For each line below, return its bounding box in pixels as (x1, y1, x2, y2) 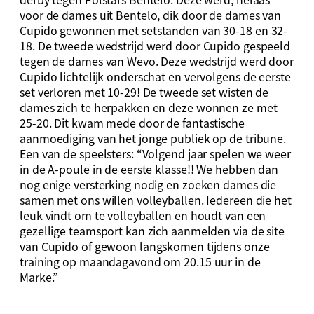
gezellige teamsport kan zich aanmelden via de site (20, 222, 285, 240)
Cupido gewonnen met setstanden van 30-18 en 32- (20, 22, 288, 39)
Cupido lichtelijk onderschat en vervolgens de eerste (20, 68, 291, 86)
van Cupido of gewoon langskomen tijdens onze (20, 238, 270, 255)
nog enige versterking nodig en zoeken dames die (20, 176, 277, 193)
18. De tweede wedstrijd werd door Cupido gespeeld (20, 37, 291, 55)
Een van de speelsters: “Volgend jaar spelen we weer (20, 145, 291, 163)
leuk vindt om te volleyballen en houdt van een (20, 207, 266, 224)
